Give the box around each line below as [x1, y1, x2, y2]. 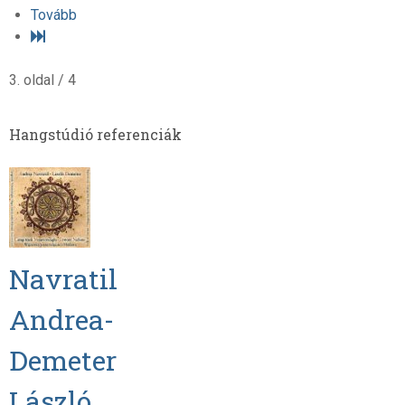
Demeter [8, 341, 117, 378]
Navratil [8, 259, 118, 297]
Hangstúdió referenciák [8, 124, 182, 144]
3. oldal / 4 [8, 71, 76, 89]
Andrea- [8, 300, 114, 337]
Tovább [30, 5, 77, 24]
